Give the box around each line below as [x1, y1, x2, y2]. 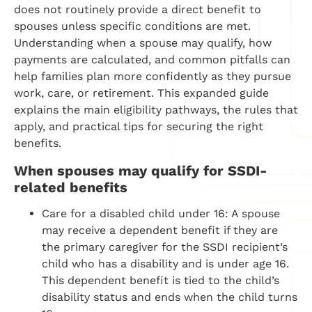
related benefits [14, 178, 127, 196]
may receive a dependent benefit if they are [42, 224, 278, 237]
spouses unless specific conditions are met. [14, 19, 251, 33]
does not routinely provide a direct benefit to [14, 3, 261, 17]
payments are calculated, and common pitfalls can [14, 53, 290, 67]
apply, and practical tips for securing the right [14, 120, 263, 134]
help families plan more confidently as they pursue [14, 70, 291, 84]
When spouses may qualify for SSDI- [14, 162, 267, 179]
